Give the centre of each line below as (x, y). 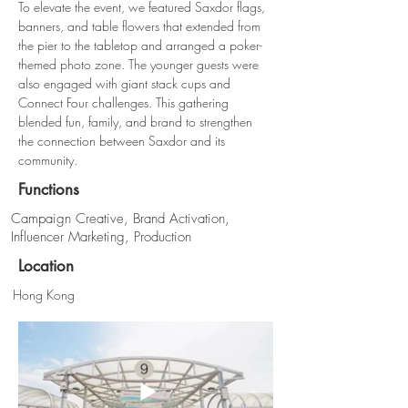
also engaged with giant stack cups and (126, 83)
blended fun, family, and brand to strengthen (137, 122)
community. (48, 160)
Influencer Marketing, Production (101, 237)
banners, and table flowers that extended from (141, 26)
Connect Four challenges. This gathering (125, 102)
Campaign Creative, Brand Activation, (120, 219)
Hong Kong (44, 295)
